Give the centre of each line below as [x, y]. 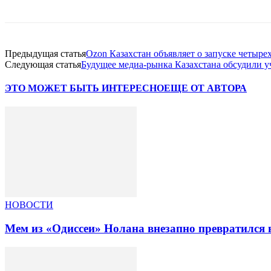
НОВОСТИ [29, 205]
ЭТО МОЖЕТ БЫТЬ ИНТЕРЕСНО [84, 88]
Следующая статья [43, 64]
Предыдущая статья [45, 53]
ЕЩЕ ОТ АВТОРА [205, 88]
